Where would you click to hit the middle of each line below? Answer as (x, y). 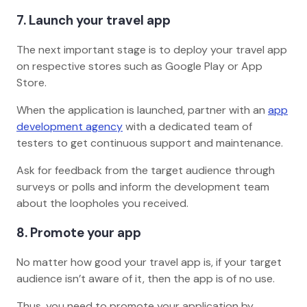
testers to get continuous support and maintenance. (151, 143)
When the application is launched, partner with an (142, 110)
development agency (70, 127)
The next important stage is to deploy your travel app (152, 50)
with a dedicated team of (187, 127)
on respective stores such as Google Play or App (139, 66)
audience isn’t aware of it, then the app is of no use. (147, 278)
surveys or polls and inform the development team (143, 187)
